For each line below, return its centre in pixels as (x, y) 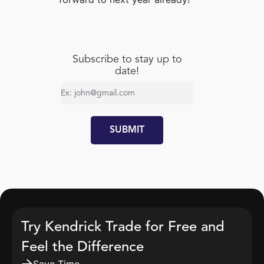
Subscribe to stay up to (127, 60)
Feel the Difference (82, 247)
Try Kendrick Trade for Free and (123, 227)
